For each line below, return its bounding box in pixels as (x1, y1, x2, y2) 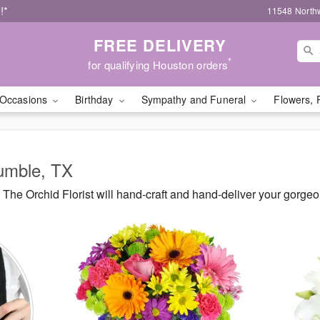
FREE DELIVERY (93, 33, 227, 56)
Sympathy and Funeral (141, 92, 249, 106)
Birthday (75, 92, 116, 106)
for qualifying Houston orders (88, 56, 229, 72)
